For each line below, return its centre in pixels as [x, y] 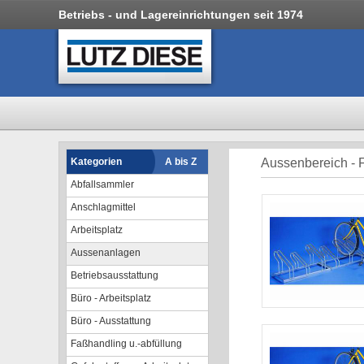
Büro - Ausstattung [111, 321]
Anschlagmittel [103, 207]
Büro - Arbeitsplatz [111, 298]
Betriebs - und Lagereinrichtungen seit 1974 [181, 15]
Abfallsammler [102, 184]
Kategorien [96, 162]
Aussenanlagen [106, 253]
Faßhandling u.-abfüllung [126, 344]
